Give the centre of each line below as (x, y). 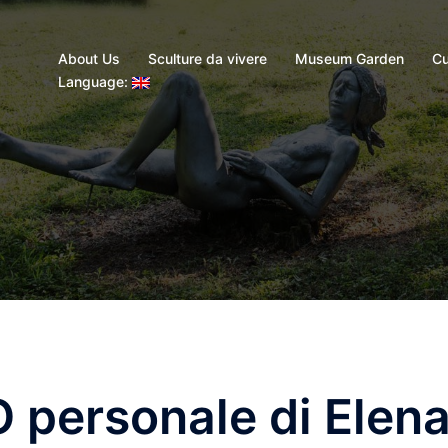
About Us (89, 58)
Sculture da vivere (207, 58)
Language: (95, 81)
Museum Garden (349, 58)
